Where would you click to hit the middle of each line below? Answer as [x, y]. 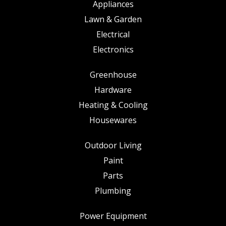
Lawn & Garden [113, 19]
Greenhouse [113, 75]
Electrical [113, 34]
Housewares [113, 120]
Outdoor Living [113, 145]
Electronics [113, 49]
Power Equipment [113, 216]
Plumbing [113, 191]
